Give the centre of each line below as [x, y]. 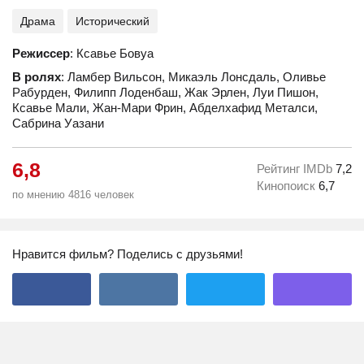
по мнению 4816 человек [73, 195]
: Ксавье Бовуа [112, 53]
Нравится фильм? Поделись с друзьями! [128, 254]
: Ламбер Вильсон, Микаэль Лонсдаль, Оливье [193, 77]
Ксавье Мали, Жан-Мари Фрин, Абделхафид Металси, [165, 108]
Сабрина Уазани [58, 123]
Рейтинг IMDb [296, 169]
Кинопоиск [288, 186]
